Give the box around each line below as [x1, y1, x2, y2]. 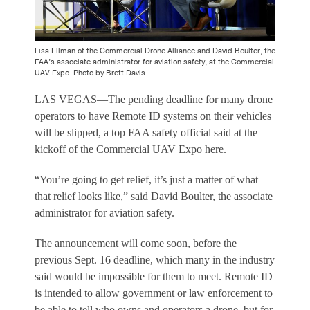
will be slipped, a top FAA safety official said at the [35, 126, 257, 138]
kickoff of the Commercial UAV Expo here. [35, 143, 226, 155]
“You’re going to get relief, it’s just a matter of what [35, 173, 258, 185]
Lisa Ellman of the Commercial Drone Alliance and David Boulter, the [35, 45, 275, 56]
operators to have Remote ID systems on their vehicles [35, 109, 271, 122]
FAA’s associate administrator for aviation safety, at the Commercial [35, 56, 274, 67]
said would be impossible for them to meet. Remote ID [35, 270, 273, 282]
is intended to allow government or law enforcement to [35, 286, 273, 299]
